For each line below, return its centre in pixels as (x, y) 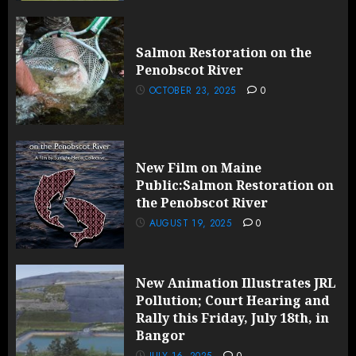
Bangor (161, 335)
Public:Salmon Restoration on (235, 185)
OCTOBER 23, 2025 (192, 90)
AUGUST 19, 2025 (190, 223)
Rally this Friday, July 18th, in (232, 317)
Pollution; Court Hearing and (233, 300)
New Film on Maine (199, 167)
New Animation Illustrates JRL (236, 282)
